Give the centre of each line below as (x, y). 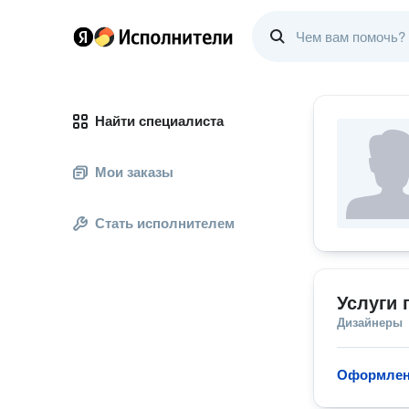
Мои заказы (134, 172)
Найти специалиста (159, 121)
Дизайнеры (370, 323)
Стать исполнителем (165, 223)
